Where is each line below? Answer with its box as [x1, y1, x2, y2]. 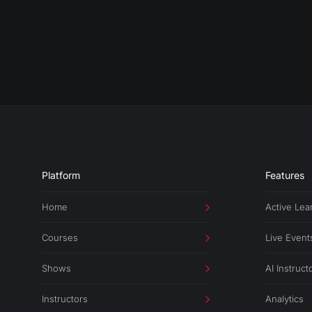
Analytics [265, 293, 304, 305]
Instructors [42, 293, 88, 305]
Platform [42, 169, 80, 182]
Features [265, 169, 305, 182]
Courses [42, 232, 78, 244]
